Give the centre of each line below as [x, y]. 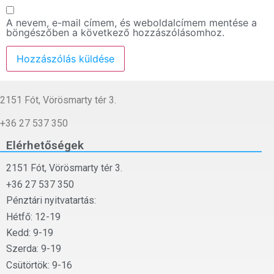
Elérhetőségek [45, 146]
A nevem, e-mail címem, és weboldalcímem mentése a [131, 22]
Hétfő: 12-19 [33, 217]
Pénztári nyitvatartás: [51, 201]
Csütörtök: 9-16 [39, 265]
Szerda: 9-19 [34, 249]
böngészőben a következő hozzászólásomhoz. [115, 32]
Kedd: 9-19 [30, 232]
